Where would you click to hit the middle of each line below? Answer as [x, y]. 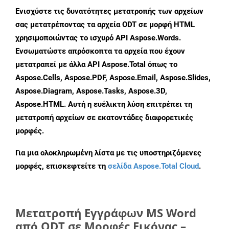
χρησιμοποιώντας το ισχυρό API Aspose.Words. [98, 38]
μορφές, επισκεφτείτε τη [62, 166]
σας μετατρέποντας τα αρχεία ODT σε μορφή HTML [105, 25]
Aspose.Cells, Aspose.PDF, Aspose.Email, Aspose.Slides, [113, 78]
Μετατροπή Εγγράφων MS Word [106, 213]
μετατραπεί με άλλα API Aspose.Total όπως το [96, 65]
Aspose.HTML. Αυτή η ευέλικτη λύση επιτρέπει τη [104, 105]
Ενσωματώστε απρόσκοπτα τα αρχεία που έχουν [100, 51]
